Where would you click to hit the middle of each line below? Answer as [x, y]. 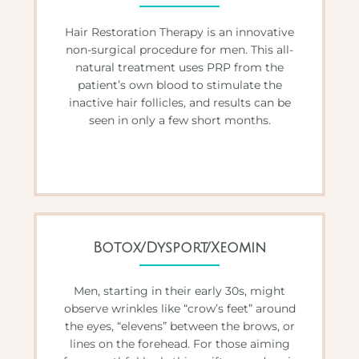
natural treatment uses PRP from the [179, 67]
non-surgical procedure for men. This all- [179, 49]
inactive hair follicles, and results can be [179, 102]
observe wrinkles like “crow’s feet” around [179, 308]
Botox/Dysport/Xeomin [179, 247]
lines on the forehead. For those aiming [179, 343]
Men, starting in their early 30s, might [179, 290]
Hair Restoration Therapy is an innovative [179, 32]
